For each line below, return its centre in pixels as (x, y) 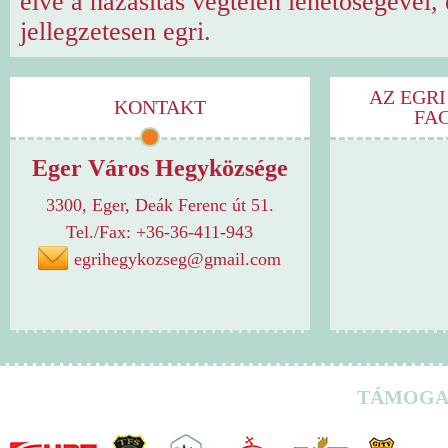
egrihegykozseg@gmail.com (177, 259)
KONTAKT (159, 107)
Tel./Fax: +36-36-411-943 (159, 232)
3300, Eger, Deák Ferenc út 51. (159, 205)
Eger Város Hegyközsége (159, 168)
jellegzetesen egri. (115, 31)
